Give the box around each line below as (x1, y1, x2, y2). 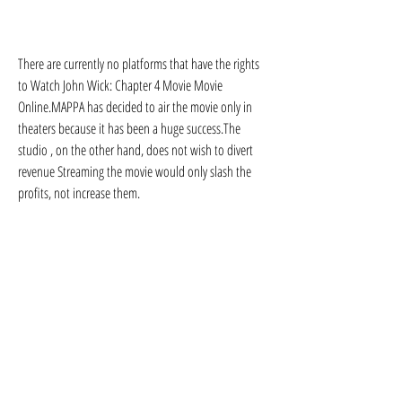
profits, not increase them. (18, 183, 140, 203)
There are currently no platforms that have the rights (18, 54, 259, 74)
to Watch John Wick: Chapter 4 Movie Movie (18, 75, 223, 95)
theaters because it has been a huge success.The (18, 118, 240, 138)
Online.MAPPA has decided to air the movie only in (18, 97, 252, 117)
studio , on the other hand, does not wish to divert (18, 140, 253, 160)
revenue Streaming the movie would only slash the (18, 162, 251, 181)
